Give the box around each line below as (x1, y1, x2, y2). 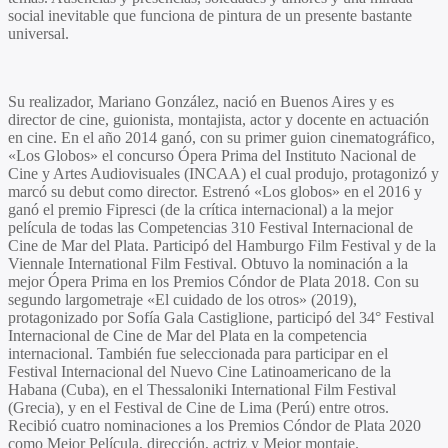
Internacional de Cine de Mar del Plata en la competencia (8, 326, 367, 344)
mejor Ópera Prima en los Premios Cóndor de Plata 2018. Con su (8, 272, 419, 290)
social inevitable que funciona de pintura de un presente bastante (8, 6, 412, 24)
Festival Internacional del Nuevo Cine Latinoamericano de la (8, 362, 391, 380)
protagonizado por (8, 308, 127, 326)
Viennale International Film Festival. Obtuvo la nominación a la (8, 254, 408, 272)
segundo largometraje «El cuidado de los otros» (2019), (8, 290, 357, 308)
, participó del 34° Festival (269, 308, 434, 326)
